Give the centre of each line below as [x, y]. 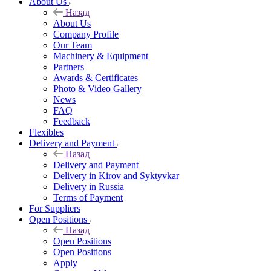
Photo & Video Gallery [97, 89]
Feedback [72, 121]
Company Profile [86, 34]
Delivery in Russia [89, 187]
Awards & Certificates [96, 78]
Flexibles [46, 132]
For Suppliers [55, 208]
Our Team [73, 45]
